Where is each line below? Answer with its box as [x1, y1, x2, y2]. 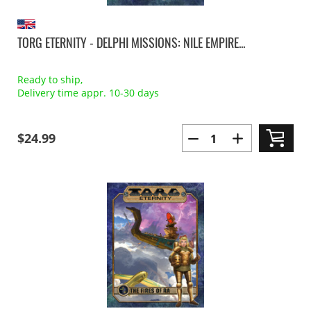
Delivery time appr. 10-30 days [17, 86, 159, 99]
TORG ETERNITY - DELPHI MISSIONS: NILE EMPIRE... [17, 33, 245, 51]
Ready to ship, [17, 73, 83, 86]
